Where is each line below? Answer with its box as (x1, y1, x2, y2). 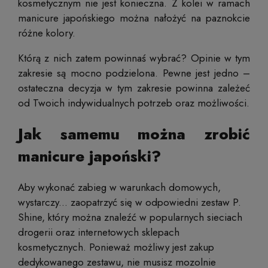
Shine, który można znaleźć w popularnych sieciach (18, 209, 242, 224)
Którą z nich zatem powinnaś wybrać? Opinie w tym (18, 50, 250, 65)
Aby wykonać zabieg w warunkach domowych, (18, 179, 221, 194)
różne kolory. (18, 25, 75, 40)
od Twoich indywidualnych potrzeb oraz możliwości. (18, 95, 249, 110)
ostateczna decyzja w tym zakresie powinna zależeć (18, 80, 250, 95)
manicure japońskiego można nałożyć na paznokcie (18, 10, 250, 25)
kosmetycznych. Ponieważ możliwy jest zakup (18, 239, 214, 254)
